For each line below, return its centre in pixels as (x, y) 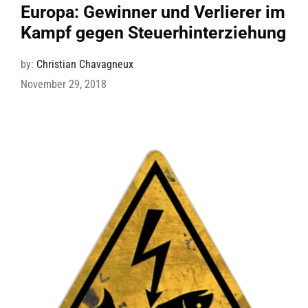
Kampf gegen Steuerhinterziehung (153, 33)
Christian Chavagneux (85, 65)
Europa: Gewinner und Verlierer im (153, 12)
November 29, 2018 (63, 85)
